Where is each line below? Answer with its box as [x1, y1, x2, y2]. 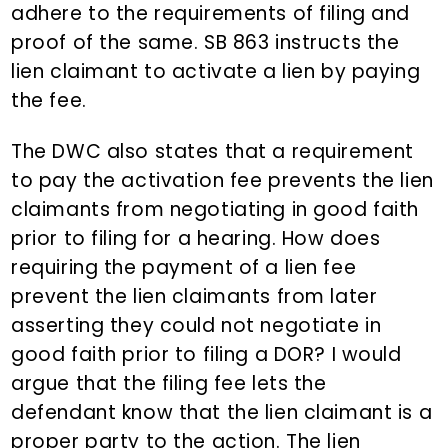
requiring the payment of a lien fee [11, 254, 357, 282]
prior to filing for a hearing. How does [11, 225, 381, 253]
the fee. [11, 87, 87, 115]
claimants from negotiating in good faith [11, 196, 420, 224]
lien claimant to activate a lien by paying [11, 58, 421, 86]
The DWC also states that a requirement [11, 138, 414, 166]
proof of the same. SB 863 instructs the [11, 29, 400, 57]
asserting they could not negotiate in [11, 312, 382, 340]
